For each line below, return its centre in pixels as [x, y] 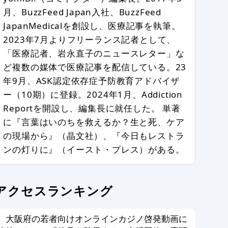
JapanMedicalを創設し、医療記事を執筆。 [92, 26]
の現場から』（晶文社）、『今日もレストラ [94, 136]
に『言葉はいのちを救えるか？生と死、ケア [94, 122]
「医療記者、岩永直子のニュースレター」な [94, 53]
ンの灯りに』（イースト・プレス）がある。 [94, 150]
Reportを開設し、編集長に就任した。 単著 [92, 108]
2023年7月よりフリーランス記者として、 [90, 40]
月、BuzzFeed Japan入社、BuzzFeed [82, 12]
